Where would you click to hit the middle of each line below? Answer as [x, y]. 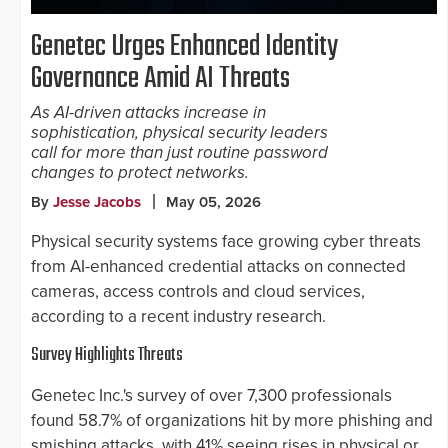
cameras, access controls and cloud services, [198, 292]
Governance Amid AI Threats [160, 79]
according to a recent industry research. [178, 317]
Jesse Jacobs [97, 202]
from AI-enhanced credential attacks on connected [218, 267]
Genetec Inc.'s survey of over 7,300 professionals [211, 396]
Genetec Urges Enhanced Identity [184, 47]
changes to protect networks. [140, 173]
